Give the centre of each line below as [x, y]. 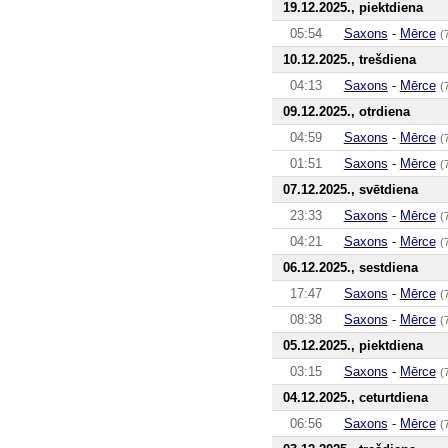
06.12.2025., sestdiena [350, 267]
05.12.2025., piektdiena [352, 345]
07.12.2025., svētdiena [350, 189]
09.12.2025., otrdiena [346, 111]
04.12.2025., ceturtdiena [355, 397]
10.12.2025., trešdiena [349, 59]
